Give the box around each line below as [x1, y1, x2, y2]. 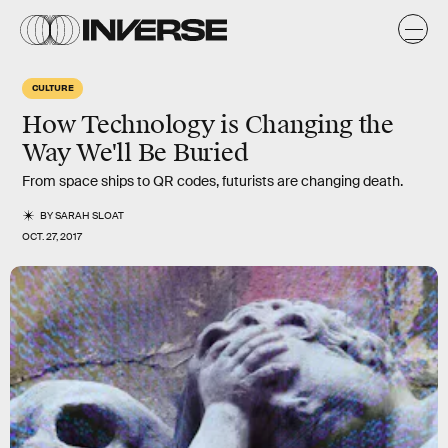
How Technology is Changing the [22, 110, 394, 140]
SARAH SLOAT [55, 209, 125, 222]
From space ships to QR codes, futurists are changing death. [22, 172, 403, 190]
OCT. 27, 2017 [22, 230, 82, 243]
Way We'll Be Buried [22, 138, 249, 168]
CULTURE [32, 81, 74, 93]
